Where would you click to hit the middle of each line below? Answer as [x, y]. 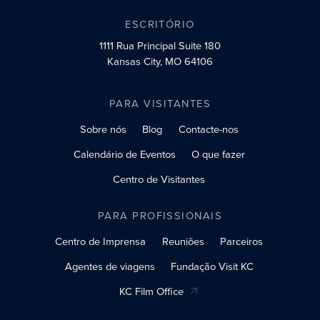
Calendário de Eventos [124, 155]
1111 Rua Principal [137, 45]
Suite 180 [198, 45]
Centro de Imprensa [101, 242]
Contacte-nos [208, 130]
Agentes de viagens [110, 267]
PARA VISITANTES [160, 104]
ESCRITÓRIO [160, 25]
